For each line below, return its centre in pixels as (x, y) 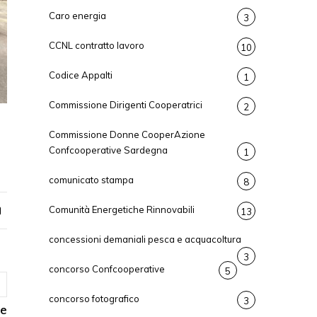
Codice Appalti (80, 75)
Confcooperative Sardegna (108, 150)
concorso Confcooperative (106, 269)
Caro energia (77, 16)
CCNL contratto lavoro (96, 46)
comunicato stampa (91, 180)
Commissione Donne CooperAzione (127, 135)
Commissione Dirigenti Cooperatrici (125, 105)
